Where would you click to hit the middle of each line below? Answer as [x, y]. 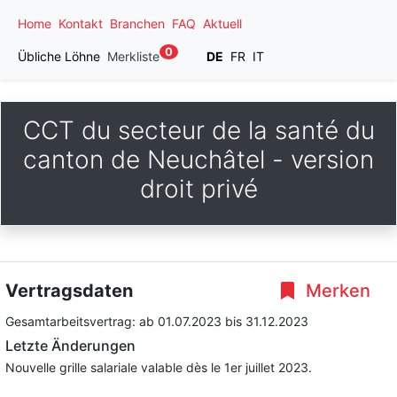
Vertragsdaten [69, 291]
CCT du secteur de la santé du [198, 130]
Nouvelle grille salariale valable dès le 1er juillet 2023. [159, 367]
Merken [336, 291]
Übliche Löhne [59, 56]
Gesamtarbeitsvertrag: [72, 321]
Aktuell [222, 23]
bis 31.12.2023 [267, 321]
